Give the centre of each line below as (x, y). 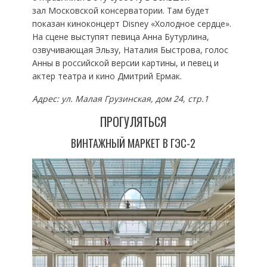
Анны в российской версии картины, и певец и (125, 63)
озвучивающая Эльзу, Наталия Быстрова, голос (130, 49)
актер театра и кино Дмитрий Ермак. (107, 76)
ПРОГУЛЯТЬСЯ (133, 121)
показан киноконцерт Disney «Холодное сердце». (131, 23)
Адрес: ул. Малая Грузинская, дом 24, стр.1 (120, 98)
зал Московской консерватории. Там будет (120, 10)
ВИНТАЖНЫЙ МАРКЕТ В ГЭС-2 (133, 143)
